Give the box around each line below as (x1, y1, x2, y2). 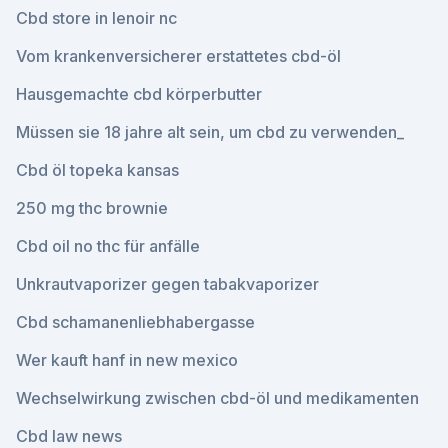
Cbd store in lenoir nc (16, 8, 177, 28)
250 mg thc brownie (16, 198, 168, 218)
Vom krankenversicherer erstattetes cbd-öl (16, 46, 341, 66)
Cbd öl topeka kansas (16, 160, 179, 180)
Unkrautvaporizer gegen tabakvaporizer (16, 274, 319, 294)
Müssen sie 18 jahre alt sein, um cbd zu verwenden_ (16, 122, 404, 142)
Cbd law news (16, 426, 122, 446)
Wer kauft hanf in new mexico (16, 350, 238, 370)
